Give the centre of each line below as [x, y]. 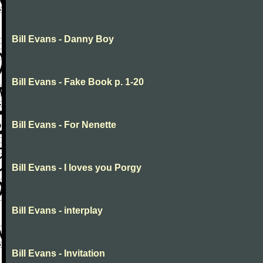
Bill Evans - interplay [57, 210]
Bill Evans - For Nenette [64, 125]
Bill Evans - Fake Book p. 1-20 [78, 82]
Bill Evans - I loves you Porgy [77, 168]
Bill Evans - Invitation [58, 253]
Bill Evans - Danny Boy [63, 39]
